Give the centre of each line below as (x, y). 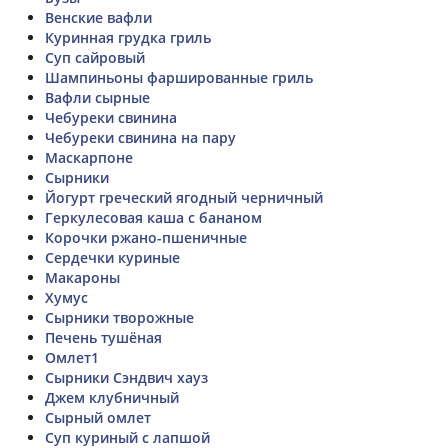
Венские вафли (98, 17)
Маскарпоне (89, 157)
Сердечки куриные (112, 257)
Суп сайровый (95, 57)
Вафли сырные (97, 97)
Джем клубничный (112, 397)
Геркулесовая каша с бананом (153, 217)
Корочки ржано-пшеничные (146, 237)
